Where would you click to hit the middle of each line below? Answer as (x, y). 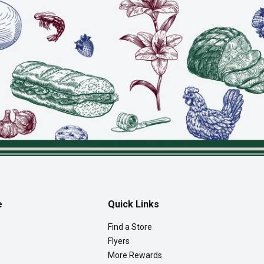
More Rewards (135, 255)
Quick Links (133, 204)
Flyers (118, 241)
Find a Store (130, 227)
